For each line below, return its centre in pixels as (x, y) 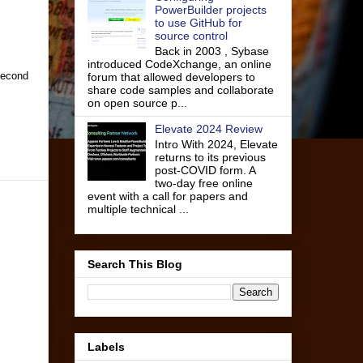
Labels (106, 347)
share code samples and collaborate (181, 90)
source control (191, 36)
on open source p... (137, 102)
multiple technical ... (138, 209)
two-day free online (203, 183)
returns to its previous (210, 157)
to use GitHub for (198, 23)
